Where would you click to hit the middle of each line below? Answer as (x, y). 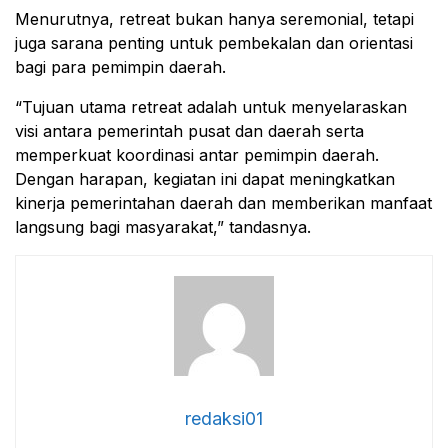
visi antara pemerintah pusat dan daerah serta (189, 130)
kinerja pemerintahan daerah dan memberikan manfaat (223, 202)
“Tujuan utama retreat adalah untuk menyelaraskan (211, 106)
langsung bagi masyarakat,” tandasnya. (163, 226)
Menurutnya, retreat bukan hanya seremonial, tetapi (214, 18)
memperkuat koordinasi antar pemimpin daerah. (197, 154)
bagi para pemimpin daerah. (120, 66)
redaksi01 (224, 418)
